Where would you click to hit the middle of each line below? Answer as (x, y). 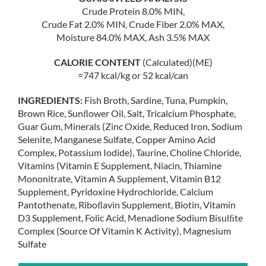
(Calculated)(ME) (176, 62)
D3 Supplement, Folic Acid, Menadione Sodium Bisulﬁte (130, 218)
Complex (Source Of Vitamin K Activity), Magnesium (124, 231)
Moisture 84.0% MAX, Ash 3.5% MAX (133, 37)
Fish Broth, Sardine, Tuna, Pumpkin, (155, 100)
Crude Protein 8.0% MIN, (133, 11)
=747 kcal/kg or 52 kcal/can (133, 75)
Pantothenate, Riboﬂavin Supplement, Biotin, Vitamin (127, 205)
